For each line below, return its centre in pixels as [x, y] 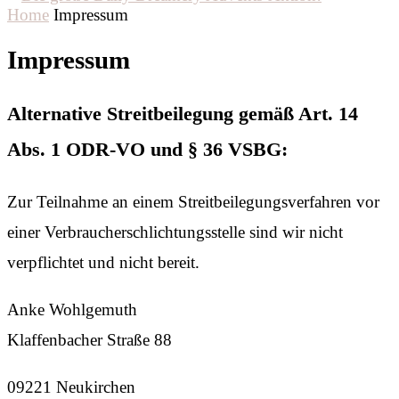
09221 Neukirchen [71, 387]
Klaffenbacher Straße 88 [90, 339]
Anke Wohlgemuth [72, 309]
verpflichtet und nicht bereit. [103, 262]
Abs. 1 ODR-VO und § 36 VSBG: [147, 149]
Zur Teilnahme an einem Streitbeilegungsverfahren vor [193, 201]
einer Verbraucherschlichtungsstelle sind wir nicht [175, 232]
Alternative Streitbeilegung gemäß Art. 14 [183, 113]
